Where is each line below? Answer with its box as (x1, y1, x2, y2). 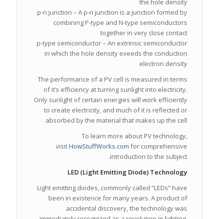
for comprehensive (129, 142, 188, 151)
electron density (139, 59, 188, 68)
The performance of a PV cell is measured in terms (38, 74, 188, 84)
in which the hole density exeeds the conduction (44, 48, 188, 58)
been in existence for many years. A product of (48, 194, 188, 203)
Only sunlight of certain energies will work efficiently (34, 95, 188, 104)
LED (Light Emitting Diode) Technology (67, 168, 188, 177)
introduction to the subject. (110, 152, 188, 161)
